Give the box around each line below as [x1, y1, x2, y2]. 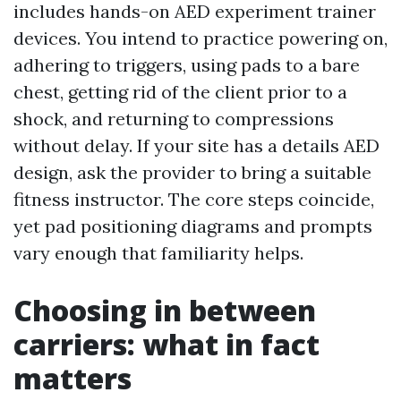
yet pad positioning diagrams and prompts [13, 215, 372, 237]
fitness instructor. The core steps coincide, [13, 188, 374, 210]
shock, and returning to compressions [13, 107, 334, 130]
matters [13, 359, 132, 397]
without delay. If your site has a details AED [13, 134, 380, 157]
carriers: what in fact [13, 325, 320, 363]
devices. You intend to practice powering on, [13, 27, 388, 49]
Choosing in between [13, 291, 316, 329]
